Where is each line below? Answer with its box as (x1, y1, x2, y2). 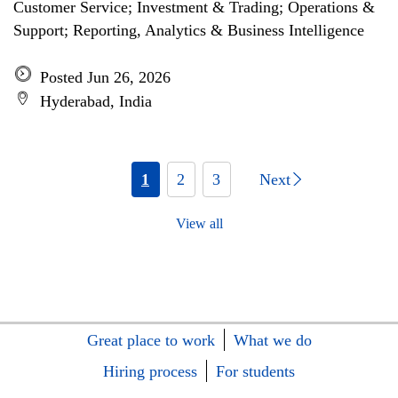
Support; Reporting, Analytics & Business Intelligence (13, 21, 364, 39)
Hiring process (103, 362, 197, 380)
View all (175, 216, 223, 231)
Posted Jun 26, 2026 (40, 68, 171, 86)
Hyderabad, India (40, 92, 152, 110)
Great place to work (86, 331, 215, 349)
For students (216, 362, 295, 380)
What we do (233, 331, 312, 349)
